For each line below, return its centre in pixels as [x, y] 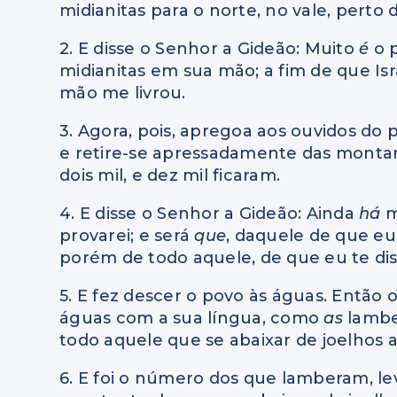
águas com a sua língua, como [192, 319]
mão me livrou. [123, 93]
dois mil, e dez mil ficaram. [170, 176]
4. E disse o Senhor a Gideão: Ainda [210, 214]
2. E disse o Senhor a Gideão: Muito [210, 49]
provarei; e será [127, 236]
